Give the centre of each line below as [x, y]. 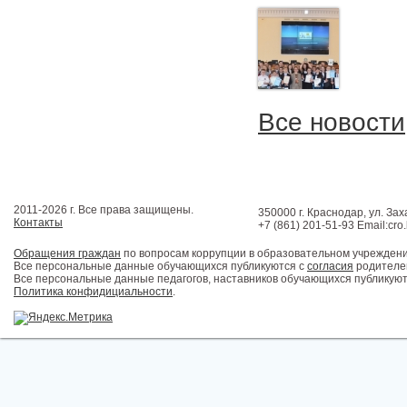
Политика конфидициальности [93, 292]
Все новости [332, 122]
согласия [330, 266]
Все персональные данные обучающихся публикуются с [160, 266]
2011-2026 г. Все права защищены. [104, 210]
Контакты [38, 223]
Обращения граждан [67, 253]
